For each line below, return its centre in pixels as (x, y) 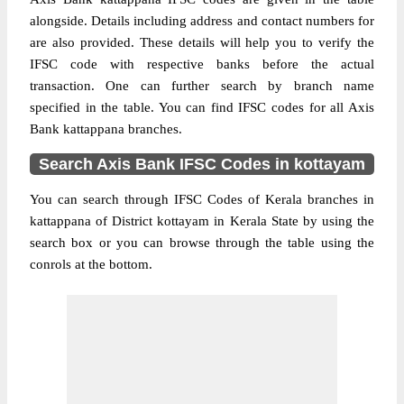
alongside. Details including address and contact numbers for (202, 21)
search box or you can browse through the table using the (202, 243)
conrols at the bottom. (91, 264)
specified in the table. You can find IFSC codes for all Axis (202, 107)
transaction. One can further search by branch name (202, 86)
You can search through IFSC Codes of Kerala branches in (202, 199)
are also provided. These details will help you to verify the (202, 42)
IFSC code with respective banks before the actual (202, 64)
